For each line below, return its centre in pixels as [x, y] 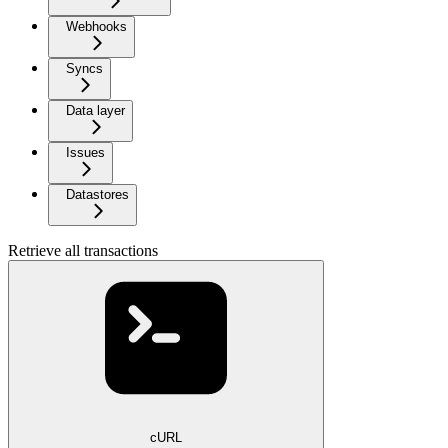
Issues [85, 153]
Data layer [95, 111]
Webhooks [96, 27]
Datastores [97, 195]
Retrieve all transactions [83, 251]
